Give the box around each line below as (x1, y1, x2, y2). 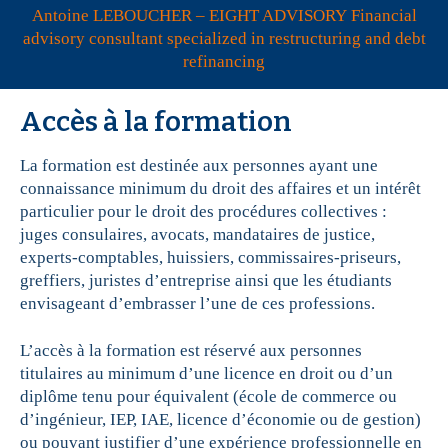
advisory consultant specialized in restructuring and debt (22, 29, 426, 49)
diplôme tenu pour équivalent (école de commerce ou (20, 387, 397, 407)
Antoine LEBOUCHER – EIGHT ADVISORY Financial (31, 6, 417, 26)
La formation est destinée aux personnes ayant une (20, 156, 378, 176)
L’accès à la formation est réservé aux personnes (20, 341, 362, 361)
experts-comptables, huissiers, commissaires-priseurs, (20, 248, 401, 268)
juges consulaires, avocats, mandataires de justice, (20, 225, 375, 245)
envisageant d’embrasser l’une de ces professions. (20, 294, 375, 314)
